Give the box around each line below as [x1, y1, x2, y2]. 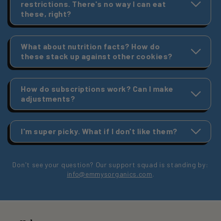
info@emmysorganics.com [67, 170, 152, 179]
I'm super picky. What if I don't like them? [21, 126, 178, 136]
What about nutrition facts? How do [21, 41, 160, 51]
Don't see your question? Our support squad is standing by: [12, 160, 209, 169]
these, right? [21, 9, 72, 19]
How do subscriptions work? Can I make [21, 84, 174, 94]
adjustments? [21, 94, 75, 104]
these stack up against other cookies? [21, 51, 173, 61]
